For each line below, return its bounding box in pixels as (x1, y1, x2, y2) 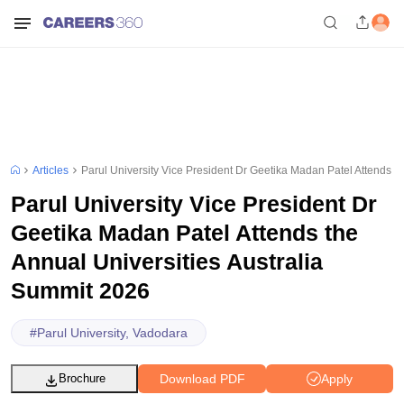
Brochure (58, 372, 106, 385)
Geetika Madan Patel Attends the (11, 220, 358, 245)
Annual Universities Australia (11, 249, 323, 274)
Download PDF (159, 371, 245, 386)
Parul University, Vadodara (37, 325, 188, 340)
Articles (32, 164, 69, 177)
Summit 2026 (11, 278, 150, 303)
